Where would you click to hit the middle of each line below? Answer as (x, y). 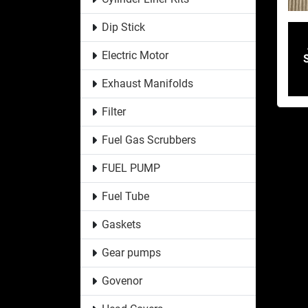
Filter (113, 111)
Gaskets (121, 224)
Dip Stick (123, 27)
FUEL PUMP (131, 168)
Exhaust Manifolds (147, 83)
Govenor (122, 280)
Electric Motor (135, 55)
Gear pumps (131, 252)
